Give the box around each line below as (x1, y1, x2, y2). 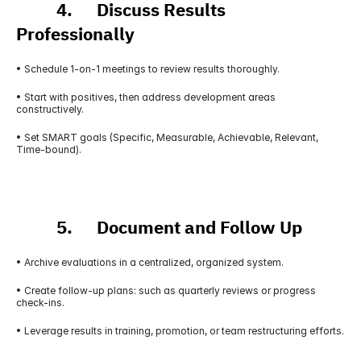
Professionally (16, 21, 135, 48)
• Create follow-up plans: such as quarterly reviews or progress (16, 284, 316, 297)
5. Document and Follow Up (16, 214, 302, 241)
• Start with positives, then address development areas (16, 91, 276, 103)
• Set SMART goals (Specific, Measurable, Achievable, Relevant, (16, 131, 318, 143)
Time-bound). (16, 143, 81, 156)
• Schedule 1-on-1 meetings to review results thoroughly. (16, 63, 280, 75)
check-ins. (16, 297, 64, 309)
